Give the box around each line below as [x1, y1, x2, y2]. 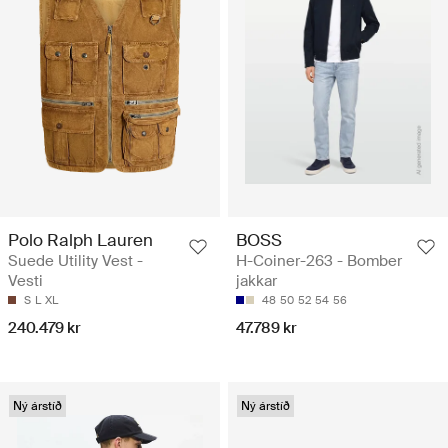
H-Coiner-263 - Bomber [236, 250, 402, 271]
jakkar [236, 270, 277, 291]
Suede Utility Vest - [8, 250, 143, 271]
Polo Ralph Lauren [8, 228, 153, 251]
